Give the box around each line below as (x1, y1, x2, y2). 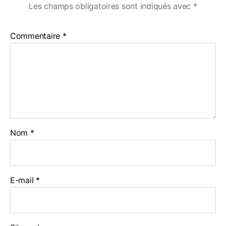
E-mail (10, 175, 36, 185)
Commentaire (10, 31, 63, 41)
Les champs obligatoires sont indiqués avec (29, 1, 193, 11)
